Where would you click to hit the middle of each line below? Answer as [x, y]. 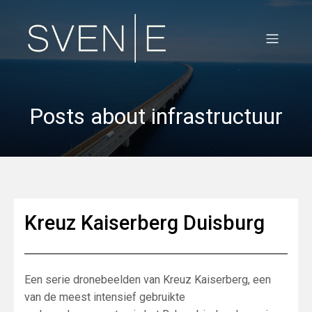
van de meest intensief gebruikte [105, 297]
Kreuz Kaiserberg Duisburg [145, 223]
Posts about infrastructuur [156, 116]
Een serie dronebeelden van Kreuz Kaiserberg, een [148, 280]
